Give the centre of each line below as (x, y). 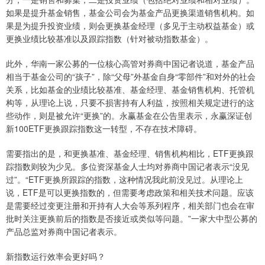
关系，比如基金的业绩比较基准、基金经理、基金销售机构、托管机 (130, 89)
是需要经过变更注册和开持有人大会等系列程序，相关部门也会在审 (130, 205)
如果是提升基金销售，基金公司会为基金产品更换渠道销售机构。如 (130, 12)
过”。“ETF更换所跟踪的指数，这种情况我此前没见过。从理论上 (125, 179)
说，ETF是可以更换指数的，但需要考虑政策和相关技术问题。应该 (130, 192)
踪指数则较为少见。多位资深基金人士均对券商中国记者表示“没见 (127, 166)
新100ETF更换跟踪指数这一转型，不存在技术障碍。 (104, 128)
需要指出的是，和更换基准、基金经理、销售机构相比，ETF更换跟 (130, 153)
